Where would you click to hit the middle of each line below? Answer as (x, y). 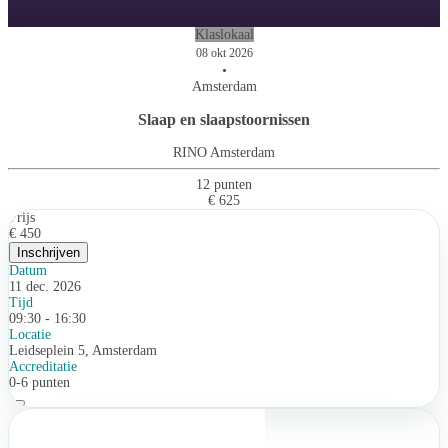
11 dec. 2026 (45, 286)
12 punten (224, 184)
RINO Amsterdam (224, 153)
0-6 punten (39, 382)
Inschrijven (48, 252)
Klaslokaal (224, 35)
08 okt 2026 (224, 53)
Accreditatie (43, 366)
